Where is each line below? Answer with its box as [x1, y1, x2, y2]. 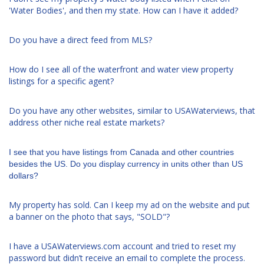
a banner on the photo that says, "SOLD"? [9, 211, 170, 222]
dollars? [9, 171, 38, 180]
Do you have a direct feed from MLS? [9, 34, 152, 45]
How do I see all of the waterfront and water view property [9, 64, 233, 75]
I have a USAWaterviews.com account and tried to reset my [9, 240, 236, 252]
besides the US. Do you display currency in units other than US [9, 159, 243, 169]
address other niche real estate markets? [9, 117, 164, 128]
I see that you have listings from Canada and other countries [9, 147, 234, 157]
